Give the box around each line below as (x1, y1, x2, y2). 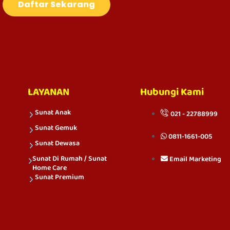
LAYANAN (27, 84, 69, 101)
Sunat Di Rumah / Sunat (32, 153, 107, 164)
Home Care (32, 162, 67, 173)
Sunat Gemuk (34, 122, 77, 133)
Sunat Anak (34, 107, 71, 118)
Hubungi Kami (140, 84, 204, 101)
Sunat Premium (34, 171, 84, 182)
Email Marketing (169, 154, 221, 164)
